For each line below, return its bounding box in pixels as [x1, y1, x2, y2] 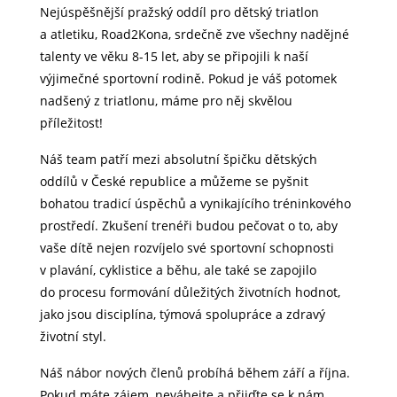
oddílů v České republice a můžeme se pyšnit [40, 173, 308, 190]
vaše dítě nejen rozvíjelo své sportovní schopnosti [40, 239, 334, 256]
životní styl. [40, 328, 106, 345]
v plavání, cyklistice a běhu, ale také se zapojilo [40, 261, 316, 278]
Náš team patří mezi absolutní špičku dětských [40, 151, 317, 167]
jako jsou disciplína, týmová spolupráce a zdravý [40, 306, 325, 323]
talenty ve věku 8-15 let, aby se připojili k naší [40, 48, 308, 65]
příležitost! [40, 114, 103, 131]
